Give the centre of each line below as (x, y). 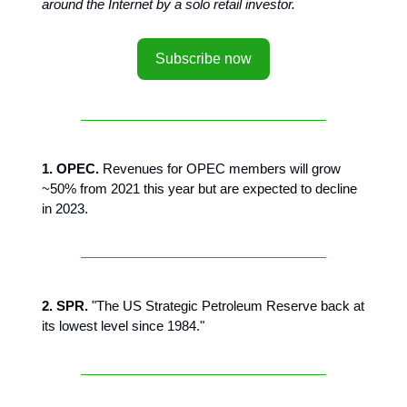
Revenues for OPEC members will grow (220, 169)
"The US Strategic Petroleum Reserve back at (226, 306)
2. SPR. (65, 306)
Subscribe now (203, 59)
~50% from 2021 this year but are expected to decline (199, 189)
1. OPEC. (70, 169)
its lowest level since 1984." (123, 326)
